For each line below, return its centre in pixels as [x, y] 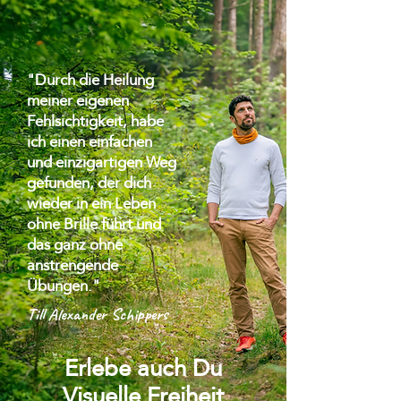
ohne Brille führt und [94, 224]
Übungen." [64, 286]
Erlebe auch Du [143, 368]
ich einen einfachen [90, 142]
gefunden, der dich [89, 183]
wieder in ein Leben [91, 204]
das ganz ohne [75, 245]
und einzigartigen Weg [102, 162]
